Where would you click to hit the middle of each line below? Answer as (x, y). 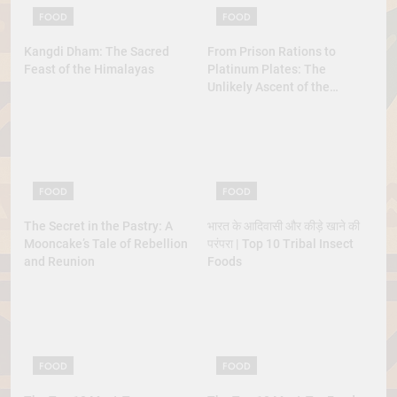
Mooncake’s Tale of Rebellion (106, 244)
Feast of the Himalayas (89, 69)
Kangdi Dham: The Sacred (97, 51)
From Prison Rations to (272, 51)
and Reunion (59, 261)
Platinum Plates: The (267, 69)
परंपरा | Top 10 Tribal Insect (280, 244)
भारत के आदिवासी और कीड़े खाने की (284, 226)
